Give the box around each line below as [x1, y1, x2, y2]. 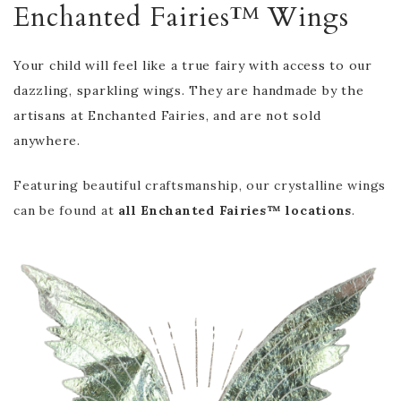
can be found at [13, 201, 118, 218]
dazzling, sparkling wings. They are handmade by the [13, 81, 364, 98]
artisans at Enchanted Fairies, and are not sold [13, 107, 321, 124]
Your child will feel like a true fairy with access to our [13, 56, 372, 73]
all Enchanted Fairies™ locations [118, 201, 352, 218]
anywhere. [13, 132, 81, 149]
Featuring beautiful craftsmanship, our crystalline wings [13, 176, 386, 193]
